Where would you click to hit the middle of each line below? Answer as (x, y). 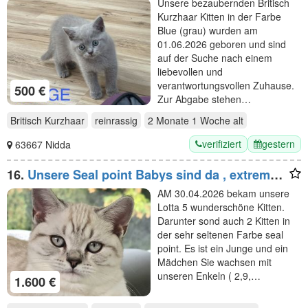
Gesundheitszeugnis (67, 202)
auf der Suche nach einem (215, 57)
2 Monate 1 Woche (189, 121)
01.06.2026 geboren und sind (222, 44)
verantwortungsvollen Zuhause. (226, 85)
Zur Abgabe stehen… (204, 99)
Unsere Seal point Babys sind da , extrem (149, 175)
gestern (278, 144)
